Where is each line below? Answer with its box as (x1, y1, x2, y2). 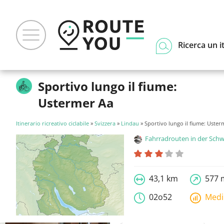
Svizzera (94, 119, 115, 127)
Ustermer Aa (38, 94, 114, 111)
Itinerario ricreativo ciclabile (16, 119, 89, 127)
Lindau (121, 119, 139, 127)
